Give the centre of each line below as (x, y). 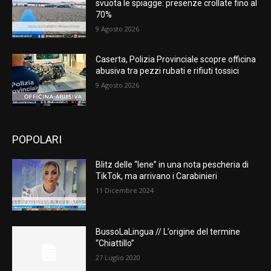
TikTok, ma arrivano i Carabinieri (157, 176)
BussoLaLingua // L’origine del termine (168, 232)
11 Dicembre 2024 (125, 190)
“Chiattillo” (115, 243)
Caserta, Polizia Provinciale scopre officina (176, 60)
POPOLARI (37, 139)
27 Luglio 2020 (118, 258)
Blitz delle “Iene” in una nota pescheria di (172, 164)
